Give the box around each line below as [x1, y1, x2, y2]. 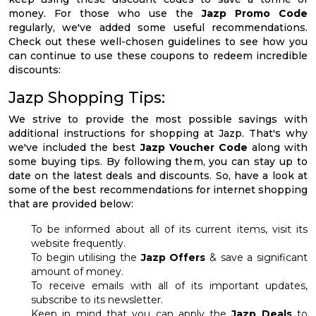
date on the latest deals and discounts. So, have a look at [8, 169, 308, 183]
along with [247, 141, 308, 154]
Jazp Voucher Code [140, 141, 248, 154]
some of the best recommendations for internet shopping [8, 183, 308, 197]
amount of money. [31, 265, 123, 279]
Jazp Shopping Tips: [8, 88, 165, 107]
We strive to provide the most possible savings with [8, 113, 308, 126]
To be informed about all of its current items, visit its [31, 223, 308, 236]
